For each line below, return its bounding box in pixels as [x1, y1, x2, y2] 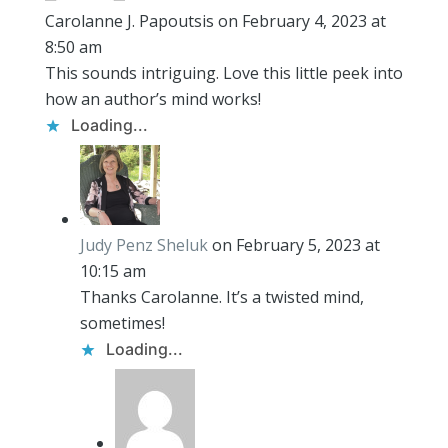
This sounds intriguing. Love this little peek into [44, 61, 403, 84]
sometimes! [79, 311, 165, 334]
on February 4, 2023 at [217, 9, 386, 32]
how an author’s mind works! [44, 87, 261, 110]
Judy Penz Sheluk [79, 233, 208, 256]
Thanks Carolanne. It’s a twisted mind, [79, 285, 364, 308]
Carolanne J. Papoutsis [44, 9, 214, 32]
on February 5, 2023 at [211, 233, 380, 256]
